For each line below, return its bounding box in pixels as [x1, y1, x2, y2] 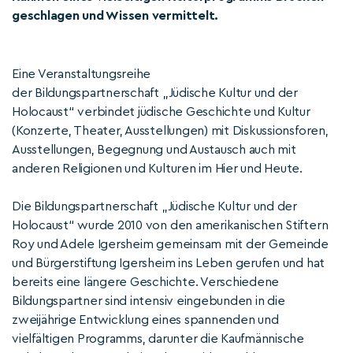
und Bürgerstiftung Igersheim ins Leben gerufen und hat [12, 257, 325, 269]
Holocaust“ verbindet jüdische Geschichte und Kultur [12, 106, 310, 118]
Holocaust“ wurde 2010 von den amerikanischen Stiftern [12, 219, 329, 232]
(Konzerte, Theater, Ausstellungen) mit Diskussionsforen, [12, 124, 329, 137]
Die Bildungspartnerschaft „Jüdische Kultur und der [12, 200, 298, 213]
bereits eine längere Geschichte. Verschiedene [12, 276, 280, 288]
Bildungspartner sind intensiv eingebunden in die [12, 295, 285, 307]
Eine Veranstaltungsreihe [12, 68, 151, 80]
